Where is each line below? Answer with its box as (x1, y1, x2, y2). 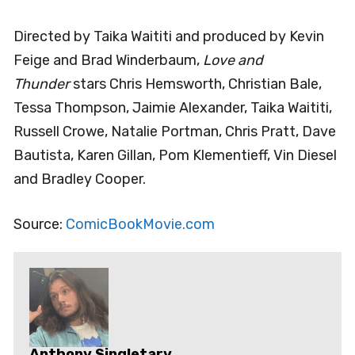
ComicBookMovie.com (66, 216, 215, 234)
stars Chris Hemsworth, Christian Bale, (70, 75, 322, 94)
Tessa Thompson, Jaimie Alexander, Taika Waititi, (13, 99, 332, 117)
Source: (13, 216, 66, 234)
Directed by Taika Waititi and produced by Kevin (13, 28, 324, 46)
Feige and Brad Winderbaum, (13, 52, 203, 70)
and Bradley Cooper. (13, 170, 146, 189)
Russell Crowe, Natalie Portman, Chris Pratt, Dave (13, 123, 336, 141)
